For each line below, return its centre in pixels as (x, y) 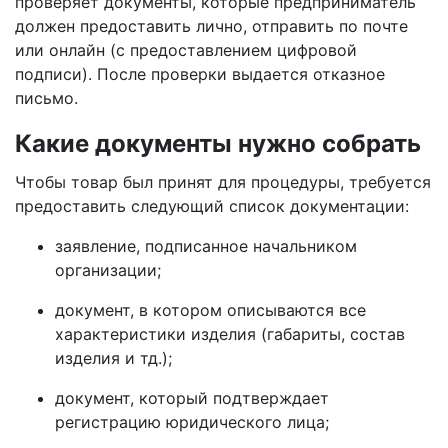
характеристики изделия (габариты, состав (230, 334)
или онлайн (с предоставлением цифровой (186, 50)
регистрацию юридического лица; (192, 422)
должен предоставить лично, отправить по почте (211, 26)
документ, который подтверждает (192, 398)
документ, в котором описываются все (210, 310)
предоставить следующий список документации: (212, 206)
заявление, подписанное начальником (206, 246)
